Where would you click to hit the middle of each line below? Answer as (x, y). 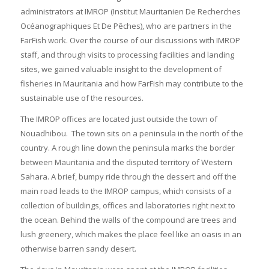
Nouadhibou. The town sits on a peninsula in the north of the (131, 134)
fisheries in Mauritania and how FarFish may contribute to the (131, 84)
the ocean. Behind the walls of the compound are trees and (128, 220)
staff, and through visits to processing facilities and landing (127, 55)
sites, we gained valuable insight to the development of (121, 69)
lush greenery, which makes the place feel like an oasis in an (131, 234)
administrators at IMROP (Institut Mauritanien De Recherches (130, 12)
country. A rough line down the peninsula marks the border (127, 148)
